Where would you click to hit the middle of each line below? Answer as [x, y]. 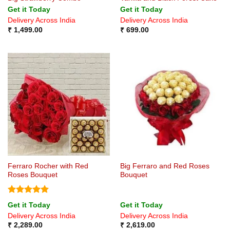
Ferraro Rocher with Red [48, 166]
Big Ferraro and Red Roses [165, 166]
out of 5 [22, 210]
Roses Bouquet [32, 175]
